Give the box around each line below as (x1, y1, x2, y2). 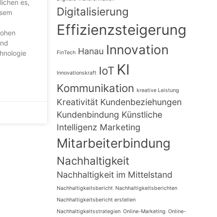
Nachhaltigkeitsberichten (115, 185, 178, 191)
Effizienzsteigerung (57, 21, 187, 38)
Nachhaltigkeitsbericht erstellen (57, 196, 136, 203)
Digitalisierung (57, 4, 129, 18)
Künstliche (122, 109, 163, 120)
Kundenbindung (57, 109, 120, 120)
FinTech (57, 49, 76, 56)
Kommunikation (57, 81, 135, 94)
